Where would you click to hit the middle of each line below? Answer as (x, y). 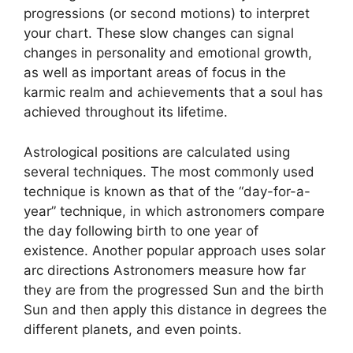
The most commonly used (232, 171)
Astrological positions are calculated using (157, 152)
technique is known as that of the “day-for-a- (167, 191)
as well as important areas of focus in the (155, 72)
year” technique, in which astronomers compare (174, 211)
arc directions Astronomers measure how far (165, 270)
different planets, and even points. (133, 329)
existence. (56, 250)
